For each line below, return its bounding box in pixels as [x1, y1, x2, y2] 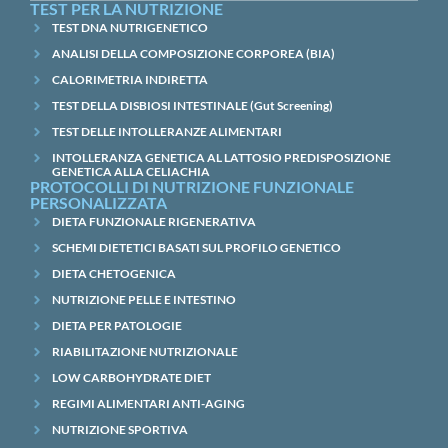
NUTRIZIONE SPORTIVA [52, 422, 188, 438]
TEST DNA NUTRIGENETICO [52, 20, 208, 36]
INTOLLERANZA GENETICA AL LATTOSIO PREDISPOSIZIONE [52, 150, 391, 166]
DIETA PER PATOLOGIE [52, 318, 182, 334]
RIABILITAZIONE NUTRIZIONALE [52, 344, 238, 360]
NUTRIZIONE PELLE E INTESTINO [52, 292, 236, 308]
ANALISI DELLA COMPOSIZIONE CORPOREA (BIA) [52, 46, 335, 62]
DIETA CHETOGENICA [52, 266, 176, 282]
